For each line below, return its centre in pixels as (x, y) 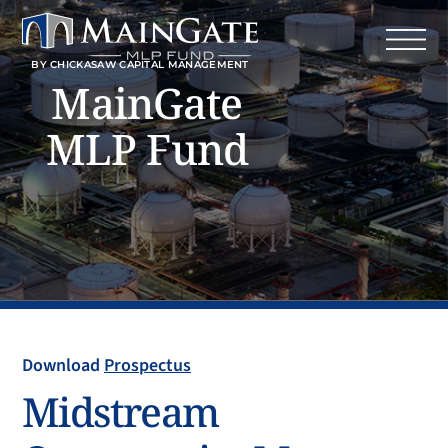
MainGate (147, 102)
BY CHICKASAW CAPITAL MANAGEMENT (140, 65)
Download (63, 365)
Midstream (120, 411)
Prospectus (147, 365)
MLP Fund (147, 148)
